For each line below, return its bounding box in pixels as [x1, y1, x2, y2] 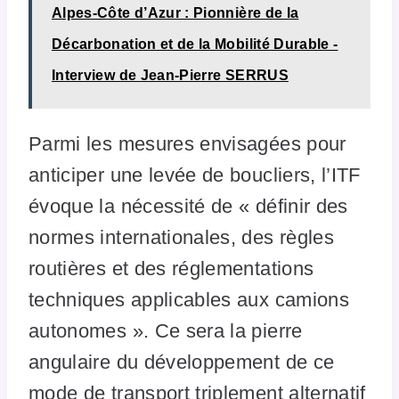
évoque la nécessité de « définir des [28, 194, 348, 217]
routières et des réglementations [28, 256, 314, 280]
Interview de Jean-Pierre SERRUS [52, 67, 289, 83]
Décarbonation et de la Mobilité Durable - [52, 36, 338, 52]
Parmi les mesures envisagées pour [28, 132, 346, 155]
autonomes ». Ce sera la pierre [28, 319, 303, 342]
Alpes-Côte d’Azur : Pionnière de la [52, 4, 299, 20]
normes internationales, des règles [28, 225, 334, 248]
